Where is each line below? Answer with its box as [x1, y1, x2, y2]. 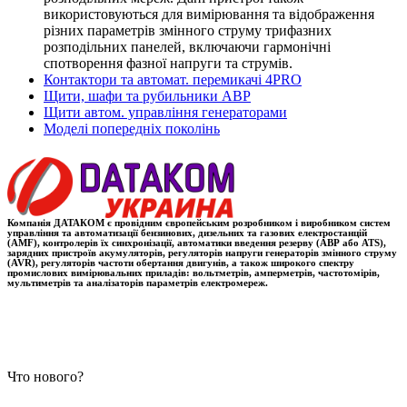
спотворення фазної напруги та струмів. [44, 55, 293, 72]
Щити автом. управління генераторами [44, 104, 287, 121]
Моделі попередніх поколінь [44, 121, 220, 137]
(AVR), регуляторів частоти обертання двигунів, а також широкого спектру [7, 257, 354, 268]
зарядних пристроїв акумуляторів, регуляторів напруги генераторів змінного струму [7, 247, 397, 258]
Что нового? [7, 368, 84, 384]
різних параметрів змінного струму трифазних [44, 23, 332, 39]
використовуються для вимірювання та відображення [44, 6, 374, 23]
